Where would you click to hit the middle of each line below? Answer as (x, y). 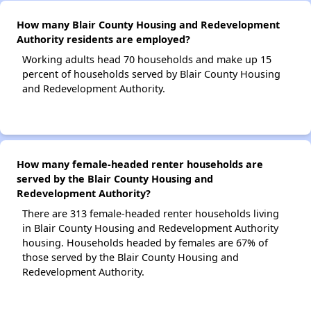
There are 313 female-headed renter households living (151, 214)
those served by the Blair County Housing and (131, 258)
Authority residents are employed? (103, 40)
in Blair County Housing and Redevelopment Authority (150, 228)
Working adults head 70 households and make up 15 (147, 60)
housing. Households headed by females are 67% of (145, 243)
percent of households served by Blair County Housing (151, 74)
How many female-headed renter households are (140, 165)
